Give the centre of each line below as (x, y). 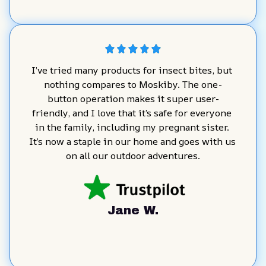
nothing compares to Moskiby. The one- (133, 84)
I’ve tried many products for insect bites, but (132, 70)
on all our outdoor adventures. (133, 155)
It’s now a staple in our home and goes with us (132, 141)
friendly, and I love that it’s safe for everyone (132, 113)
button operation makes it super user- (133, 98)
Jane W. (133, 210)
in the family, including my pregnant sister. (132, 127)
